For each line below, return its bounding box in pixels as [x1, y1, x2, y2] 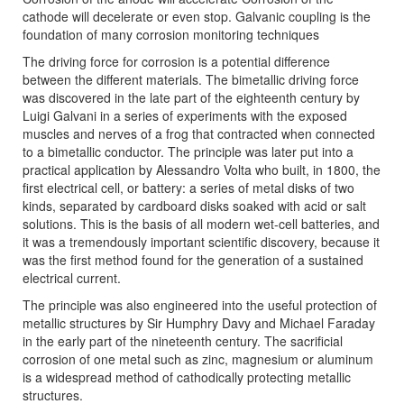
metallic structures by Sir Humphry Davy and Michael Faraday [23, 314, 375, 333]
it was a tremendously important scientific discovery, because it [23, 233, 380, 252]
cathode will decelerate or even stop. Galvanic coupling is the [23, 7, 371, 26]
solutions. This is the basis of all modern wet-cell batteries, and [23, 215, 380, 234]
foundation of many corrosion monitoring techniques [23, 25, 319, 44]
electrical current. [23, 269, 121, 288]
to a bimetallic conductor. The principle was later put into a [23, 142, 353, 161]
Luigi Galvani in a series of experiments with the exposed [23, 106, 347, 125]
